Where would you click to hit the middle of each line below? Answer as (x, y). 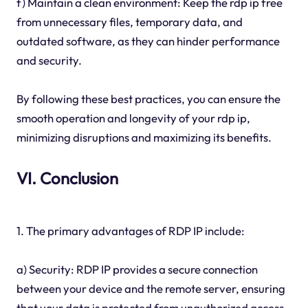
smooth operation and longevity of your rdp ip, (133, 118)
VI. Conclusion (67, 178)
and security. (49, 60)
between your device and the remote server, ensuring (151, 288)
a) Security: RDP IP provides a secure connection (137, 269)
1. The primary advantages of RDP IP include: (130, 230)
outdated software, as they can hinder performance (148, 41)
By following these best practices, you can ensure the (148, 99)
